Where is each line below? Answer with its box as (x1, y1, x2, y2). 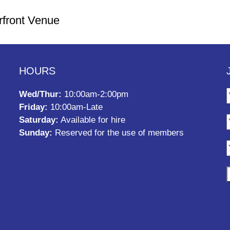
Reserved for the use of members (52, 127, 184, 138)
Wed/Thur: (19, 89, 62, 99)
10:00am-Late (48, 102, 103, 112)
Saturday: (19, 114, 59, 125)
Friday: (19, 102, 48, 112)
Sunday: (19, 127, 53, 138)
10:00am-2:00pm (62, 89, 129, 99)
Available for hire (59, 114, 126, 125)
